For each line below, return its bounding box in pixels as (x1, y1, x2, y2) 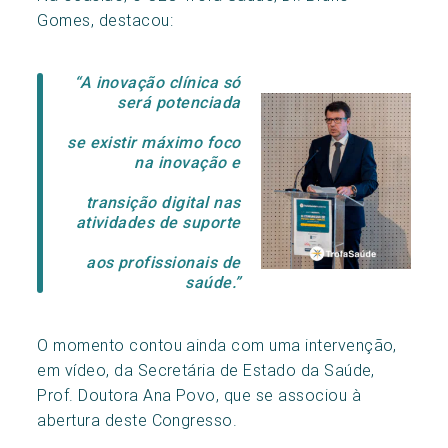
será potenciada (117, 92, 241, 112)
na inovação (134, 152, 232, 172)
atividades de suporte (75, 212, 241, 232)
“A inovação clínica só (69, 72, 241, 92)
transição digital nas (85, 192, 241, 212)
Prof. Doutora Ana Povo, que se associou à (37, 384, 362, 405)
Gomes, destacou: (37, 9, 174, 30)
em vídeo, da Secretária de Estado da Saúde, (37, 359, 375, 380)
